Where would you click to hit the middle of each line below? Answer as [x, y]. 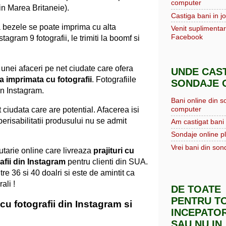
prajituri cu [114, 151]
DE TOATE [196, 189]
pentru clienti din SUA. [107, 162]
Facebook [187, 37]
